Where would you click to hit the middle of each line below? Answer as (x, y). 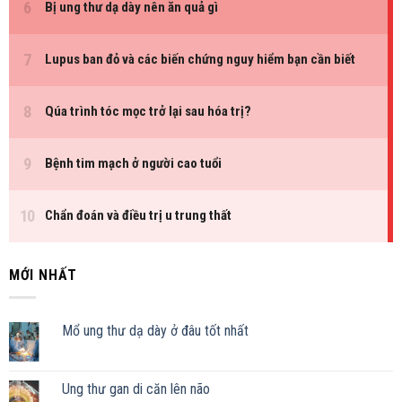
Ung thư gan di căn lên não (135, 389)
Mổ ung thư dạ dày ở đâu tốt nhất (155, 330)
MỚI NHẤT (43, 275)
